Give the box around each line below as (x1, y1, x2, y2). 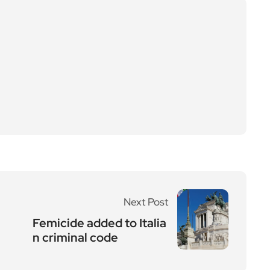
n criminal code (33, 230, 118, 245)
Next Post (124, 195, 168, 209)
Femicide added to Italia (33, 215, 166, 231)
